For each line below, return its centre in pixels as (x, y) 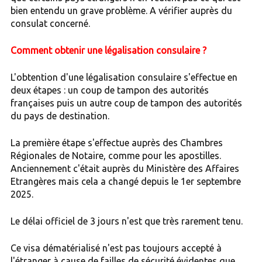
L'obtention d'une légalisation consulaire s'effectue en (124, 77)
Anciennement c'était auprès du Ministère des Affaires (125, 168)
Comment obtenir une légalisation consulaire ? (108, 50)
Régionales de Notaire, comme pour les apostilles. (116, 155)
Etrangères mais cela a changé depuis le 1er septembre (125, 181)
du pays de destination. (60, 116)
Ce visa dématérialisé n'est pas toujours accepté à (116, 248)
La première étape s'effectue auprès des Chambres (116, 142)
